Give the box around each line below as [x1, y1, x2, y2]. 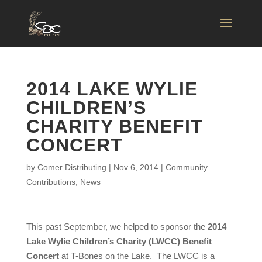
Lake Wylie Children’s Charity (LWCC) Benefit [26, 236, 212, 246]
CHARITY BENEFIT [26, 116, 203, 137]
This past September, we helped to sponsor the [26, 222, 208, 232]
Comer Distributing [37, 163, 106, 172]
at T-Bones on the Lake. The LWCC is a [58, 251, 215, 261]
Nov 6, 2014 [113, 163, 158, 172]
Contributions [26, 177, 75, 187]
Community [165, 163, 208, 172]
